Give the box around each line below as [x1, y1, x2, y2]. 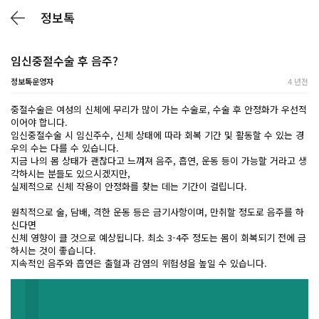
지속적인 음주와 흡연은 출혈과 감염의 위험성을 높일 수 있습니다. [11, 256, 267, 270]
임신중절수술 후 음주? [11, 52, 118, 69]
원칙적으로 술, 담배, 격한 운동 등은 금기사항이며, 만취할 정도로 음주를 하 [11, 205, 304, 219]
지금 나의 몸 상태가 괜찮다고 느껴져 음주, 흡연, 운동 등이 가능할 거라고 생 [11, 154, 307, 167]
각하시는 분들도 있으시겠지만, [11, 167, 130, 180]
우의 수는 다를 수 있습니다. [11, 141, 119, 155]
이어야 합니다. [11, 115, 68, 129]
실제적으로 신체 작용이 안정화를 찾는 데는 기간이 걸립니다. [11, 179, 247, 193]
